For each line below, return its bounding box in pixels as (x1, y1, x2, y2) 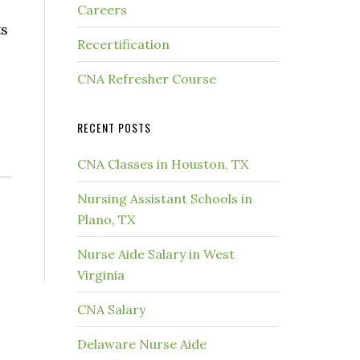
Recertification (77, 36, 170, 52)
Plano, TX (77, 211, 135, 227)
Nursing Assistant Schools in (77, 190, 252, 207)
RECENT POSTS (77, 119, 151, 136)
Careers (77, 2, 127, 18)
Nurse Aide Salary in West (77, 246, 235, 262)
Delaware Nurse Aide (77, 336, 207, 352)
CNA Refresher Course (77, 71, 216, 87)
